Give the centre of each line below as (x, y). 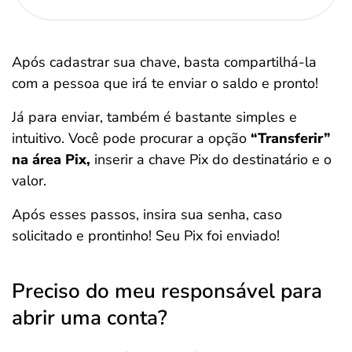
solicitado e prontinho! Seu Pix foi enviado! (146, 236)
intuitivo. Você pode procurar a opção (131, 138)
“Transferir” (291, 138)
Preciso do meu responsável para (167, 291)
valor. (29, 181)
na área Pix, (51, 159)
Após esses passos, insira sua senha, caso (147, 214)
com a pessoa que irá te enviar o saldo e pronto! (165, 83)
